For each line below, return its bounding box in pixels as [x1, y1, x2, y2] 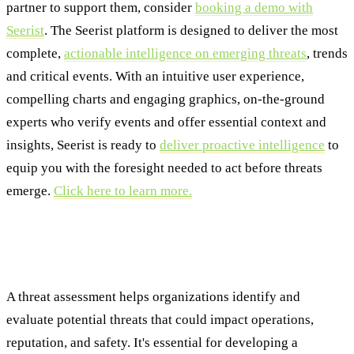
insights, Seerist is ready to [6, 137, 160, 153]
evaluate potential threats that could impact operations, [6, 311, 314, 327]
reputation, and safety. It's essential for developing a [6, 334, 298, 350]
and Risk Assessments [6, 248, 173, 270]
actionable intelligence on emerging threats [64, 46, 307, 62]
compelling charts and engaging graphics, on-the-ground [6, 92, 325, 107]
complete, [6, 46, 64, 62]
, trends [307, 46, 348, 62]
